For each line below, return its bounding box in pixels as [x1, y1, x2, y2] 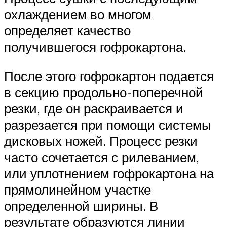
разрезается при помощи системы [4, 116, 211, 133]
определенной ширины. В [4, 197, 158, 214]
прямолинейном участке [4, 181, 151, 198]
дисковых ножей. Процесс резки [4, 132, 198, 149]
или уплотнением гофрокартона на [4, 165, 214, 181]
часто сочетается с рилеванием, [4, 148, 199, 165]
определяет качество [4, 22, 131, 39]
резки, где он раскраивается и [4, 100, 183, 117]
